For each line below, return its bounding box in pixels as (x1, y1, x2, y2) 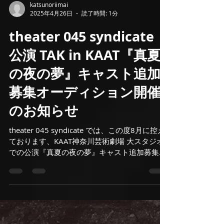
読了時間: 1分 (81, 25, 118, 33)
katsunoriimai (30, 16, 68, 24)
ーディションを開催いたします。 (9, 174, 121, 184)
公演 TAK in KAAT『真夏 (9, 61, 160, 80)
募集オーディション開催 (9, 98, 160, 117)
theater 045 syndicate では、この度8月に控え (9, 141, 165, 151)
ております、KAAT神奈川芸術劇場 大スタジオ (9, 152, 164, 162)
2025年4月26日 (30, 25, 72, 33)
